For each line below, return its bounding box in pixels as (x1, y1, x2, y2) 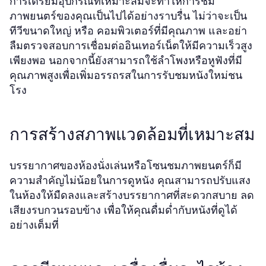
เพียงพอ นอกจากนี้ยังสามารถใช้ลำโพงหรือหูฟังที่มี (9, 53, 242, 68)
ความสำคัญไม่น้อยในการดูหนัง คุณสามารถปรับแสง (9, 173, 251, 188)
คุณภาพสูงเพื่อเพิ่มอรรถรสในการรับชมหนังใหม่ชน (9, 68, 242, 83)
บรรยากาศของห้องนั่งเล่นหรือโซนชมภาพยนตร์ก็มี (9, 158, 242, 173)
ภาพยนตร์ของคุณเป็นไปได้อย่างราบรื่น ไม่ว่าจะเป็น (9, 8, 247, 23)
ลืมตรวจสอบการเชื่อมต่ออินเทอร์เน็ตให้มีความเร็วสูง (9, 38, 252, 53)
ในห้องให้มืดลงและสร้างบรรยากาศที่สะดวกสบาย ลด (9, 188, 254, 202)
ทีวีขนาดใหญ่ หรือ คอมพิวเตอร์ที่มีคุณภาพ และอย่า (9, 23, 247, 38)
